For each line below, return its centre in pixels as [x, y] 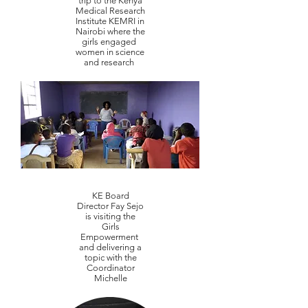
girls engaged [110, 42]
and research [110, 62]
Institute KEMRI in [110, 21]
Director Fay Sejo [110, 206]
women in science [110, 52]
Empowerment [110, 237]
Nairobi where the [110, 31]
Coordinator [110, 268]
